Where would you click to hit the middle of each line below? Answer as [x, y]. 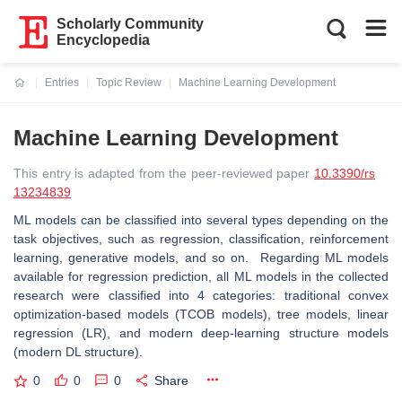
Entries [62, 83]
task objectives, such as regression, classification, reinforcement [201, 239]
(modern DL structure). [80, 352]
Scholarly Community [131, 24]
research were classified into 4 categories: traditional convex [201, 295]
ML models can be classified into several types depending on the [201, 220]
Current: [35, 93]
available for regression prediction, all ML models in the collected [201, 276]
